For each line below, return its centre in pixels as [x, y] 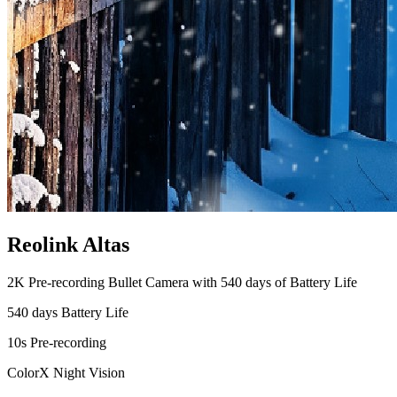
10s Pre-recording [57, 342]
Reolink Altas [68, 244]
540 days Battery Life [68, 312]
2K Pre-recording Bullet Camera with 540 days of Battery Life [182, 282]
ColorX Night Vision [66, 372]
